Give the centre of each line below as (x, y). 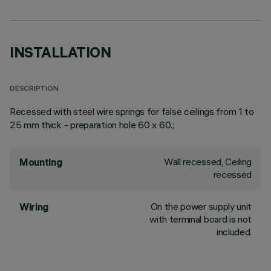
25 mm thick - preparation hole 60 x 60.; (92, 125)
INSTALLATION (60, 52)
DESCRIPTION (34, 89)
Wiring (34, 207)
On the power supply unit (201, 206)
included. (234, 232)
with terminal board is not (201, 219)
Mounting (41, 162)
